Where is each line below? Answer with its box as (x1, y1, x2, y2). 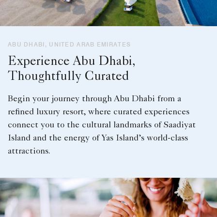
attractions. (8, 147, 50, 156)
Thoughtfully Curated (8, 71, 129, 84)
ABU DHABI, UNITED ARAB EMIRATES (8, 41, 131, 48)
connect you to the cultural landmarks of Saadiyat (8, 121, 196, 130)
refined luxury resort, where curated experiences (8, 108, 189, 117)
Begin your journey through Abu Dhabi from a (8, 95, 181, 104)
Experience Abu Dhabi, (8, 56, 135, 69)
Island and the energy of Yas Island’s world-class (8, 134, 188, 143)
